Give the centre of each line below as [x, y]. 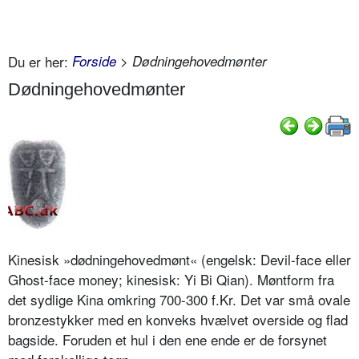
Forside [94, 61]
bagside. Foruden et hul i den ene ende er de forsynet [167, 340]
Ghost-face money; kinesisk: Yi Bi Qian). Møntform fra [171, 280]
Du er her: [38, 61]
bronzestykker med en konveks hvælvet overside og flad [178, 320]
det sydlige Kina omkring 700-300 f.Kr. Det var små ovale [179, 300]
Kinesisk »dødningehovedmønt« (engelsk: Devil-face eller [179, 260]
